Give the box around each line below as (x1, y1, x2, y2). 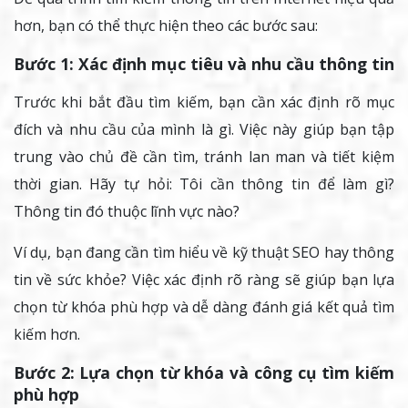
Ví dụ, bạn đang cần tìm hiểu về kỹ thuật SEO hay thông (14, 242, 394, 263)
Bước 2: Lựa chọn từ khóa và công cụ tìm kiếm (14, 362, 394, 384)
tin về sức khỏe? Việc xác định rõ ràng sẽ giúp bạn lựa (14, 270, 394, 291)
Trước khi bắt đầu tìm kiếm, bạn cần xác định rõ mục (14, 92, 394, 113)
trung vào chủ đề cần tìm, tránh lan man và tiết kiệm (14, 147, 394, 168)
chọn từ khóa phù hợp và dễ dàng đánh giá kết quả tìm (14, 297, 394, 318)
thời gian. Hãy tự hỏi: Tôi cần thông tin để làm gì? (14, 174, 394, 195)
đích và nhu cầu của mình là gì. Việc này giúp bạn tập (14, 119, 394, 140)
